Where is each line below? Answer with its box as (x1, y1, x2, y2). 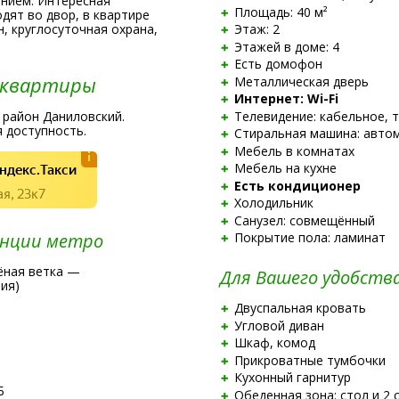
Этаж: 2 (233, 20, 280, 37)
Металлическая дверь (233, 72, 369, 90)
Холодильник (233, 194, 313, 211)
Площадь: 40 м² (233, 3, 328, 20)
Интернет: (233, 90, 307, 107)
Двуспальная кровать (233, 299, 366, 316)
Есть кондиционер (233, 176, 361, 194)
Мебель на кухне (233, 159, 337, 176)
